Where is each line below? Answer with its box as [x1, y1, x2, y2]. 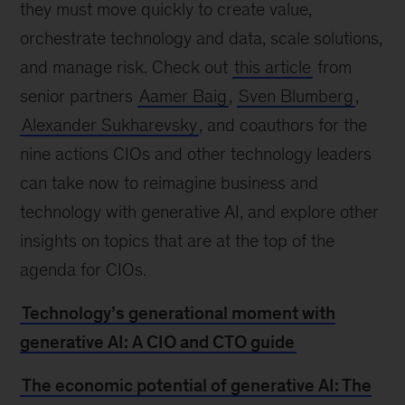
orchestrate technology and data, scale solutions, [20, 28, 383, 48]
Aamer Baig [139, 86, 228, 106]
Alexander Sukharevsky [22, 115, 198, 135]
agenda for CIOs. [20, 259, 147, 279]
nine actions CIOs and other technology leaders [20, 144, 372, 164]
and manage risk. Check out [20, 57, 233, 77]
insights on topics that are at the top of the [20, 231, 335, 250]
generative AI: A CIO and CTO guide [20, 332, 296, 352]
